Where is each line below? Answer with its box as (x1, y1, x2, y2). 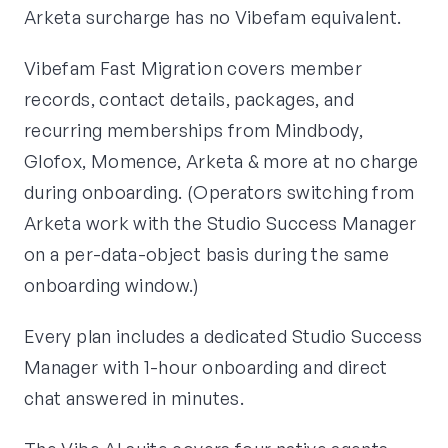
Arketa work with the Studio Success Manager (24, 212, 417, 235)
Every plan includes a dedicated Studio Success (24, 325, 423, 348)
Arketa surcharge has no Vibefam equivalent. (24, 6, 402, 29)
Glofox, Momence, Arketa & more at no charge (24, 150, 419, 173)
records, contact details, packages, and (24, 88, 355, 111)
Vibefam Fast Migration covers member (24, 57, 362, 80)
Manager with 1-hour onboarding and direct (24, 356, 388, 379)
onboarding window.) (24, 274, 200, 297)
